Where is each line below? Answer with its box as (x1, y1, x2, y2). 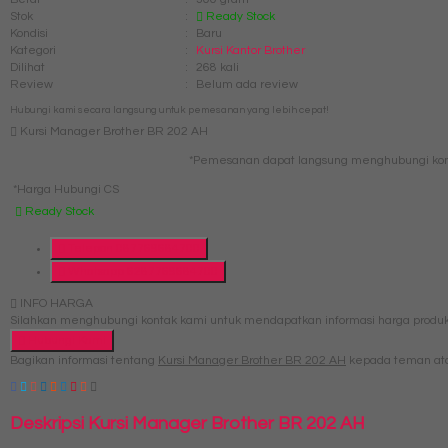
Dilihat (10, 61, 45, 75)
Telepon (65, 242, 116, 256)
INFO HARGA (17, 297, 93, 311)
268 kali (196, 61, 239, 75)
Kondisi (10, 27, 48, 41)
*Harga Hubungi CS (10, 183, 119, 197)
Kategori (10, 44, 56, 58)
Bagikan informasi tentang (10, 354, 158, 368)
